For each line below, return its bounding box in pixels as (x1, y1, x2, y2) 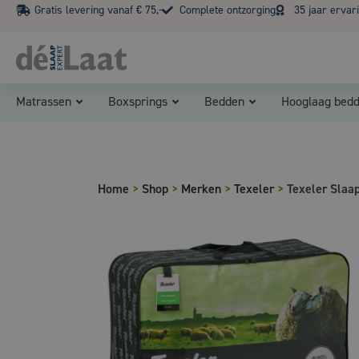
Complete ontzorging (179, 2, 276, 18)
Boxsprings (108, 93, 167, 110)
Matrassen (16, 93, 71, 110)
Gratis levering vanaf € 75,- (34, 2, 162, 18)
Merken (181, 180, 221, 197)
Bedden (204, 93, 244, 110)
